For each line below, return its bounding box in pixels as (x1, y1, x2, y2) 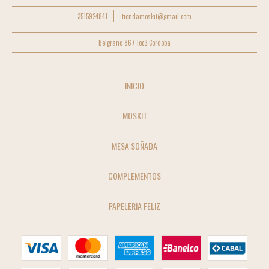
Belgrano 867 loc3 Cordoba (98, 38, 171, 48)
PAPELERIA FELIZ (109, 199, 160, 213)
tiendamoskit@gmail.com (122, 11, 192, 22)
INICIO (125, 79, 144, 92)
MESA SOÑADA (112, 139, 157, 153)
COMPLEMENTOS (108, 169, 161, 183)
